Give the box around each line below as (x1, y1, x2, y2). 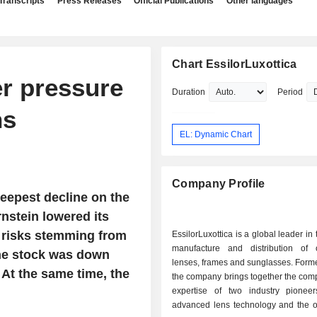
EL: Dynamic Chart (180, 129, 253, 139)
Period (277, 87, 304, 97)
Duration (172, 87, 206, 97)
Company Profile (172, 178, 265, 190)
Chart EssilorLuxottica (172, 58, 297, 70)
